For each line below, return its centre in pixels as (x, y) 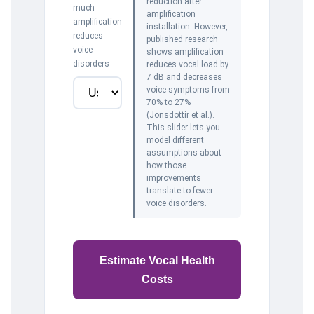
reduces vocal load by (187, 64)
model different (175, 140)
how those (166, 165)
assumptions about (184, 153)
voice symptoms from (188, 90)
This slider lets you (183, 128)
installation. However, (187, 27)
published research (182, 39)
